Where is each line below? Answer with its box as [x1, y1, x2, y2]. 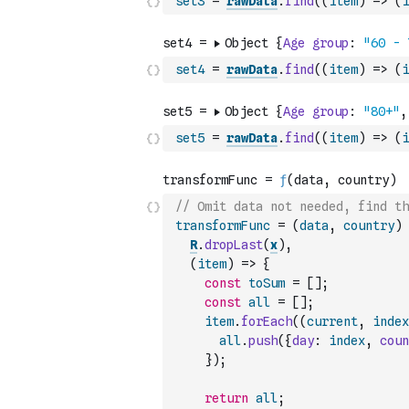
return [204, 391, 248, 405]
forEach [241, 314, 292, 329]
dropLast [204, 237, 263, 252]
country [343, 218, 394, 233]
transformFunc [175, 218, 270, 233]
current [307, 314, 358, 329]
